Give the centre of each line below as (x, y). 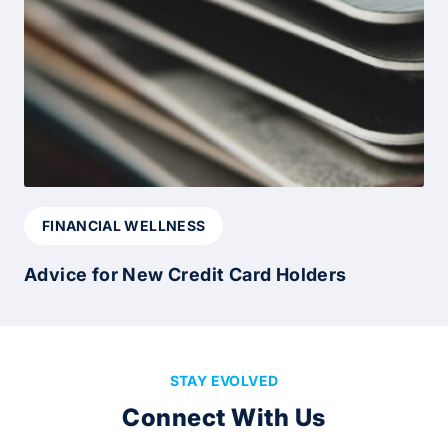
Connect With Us (224, 418)
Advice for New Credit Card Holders (185, 274)
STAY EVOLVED (224, 381)
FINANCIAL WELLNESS (124, 225)
